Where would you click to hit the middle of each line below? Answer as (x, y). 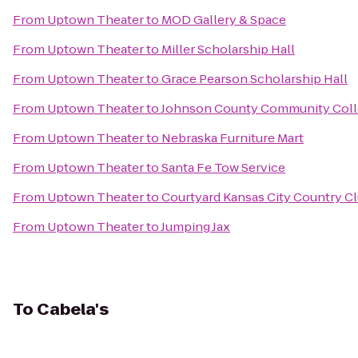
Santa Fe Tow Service (223, 167)
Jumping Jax (195, 227)
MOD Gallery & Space (224, 20)
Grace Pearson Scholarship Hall (255, 79)
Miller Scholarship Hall (228, 49)
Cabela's (73, 309)
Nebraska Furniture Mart (233, 138)
